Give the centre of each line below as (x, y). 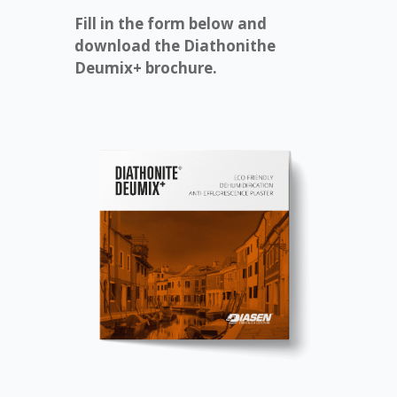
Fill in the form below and (171, 23)
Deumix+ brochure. (146, 67)
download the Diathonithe (175, 45)
